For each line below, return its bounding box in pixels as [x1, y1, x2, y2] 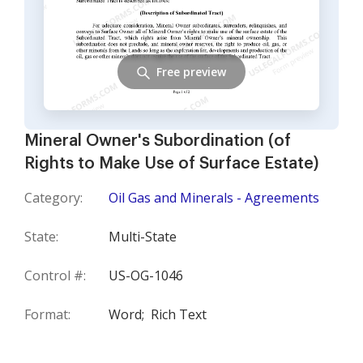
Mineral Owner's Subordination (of [24, 133, 291, 149]
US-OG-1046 [109, 267, 183, 284]
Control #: [24, 267, 86, 284]
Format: [24, 305, 70, 323]
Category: [24, 189, 83, 207]
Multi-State [109, 228, 177, 246]
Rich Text [151, 305, 207, 323]
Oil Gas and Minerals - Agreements [109, 189, 319, 207]
